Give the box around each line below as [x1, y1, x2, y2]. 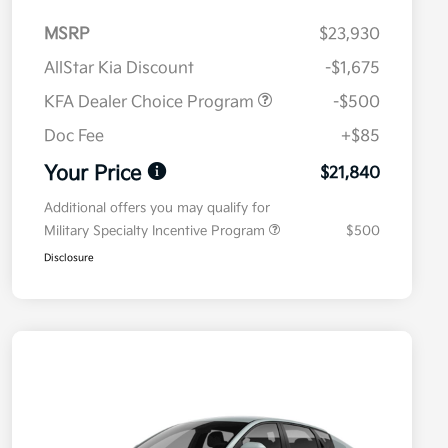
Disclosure [44, 252, 94, 265]
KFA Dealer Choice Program [44, 93, 258, 113]
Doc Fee [44, 127, 104, 147]
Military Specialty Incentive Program [44, 223, 269, 240]
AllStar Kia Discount [44, 59, 194, 79]
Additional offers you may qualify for [44, 200, 270, 217]
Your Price [44, 162, 141, 187]
